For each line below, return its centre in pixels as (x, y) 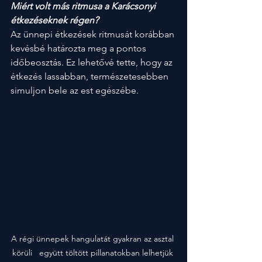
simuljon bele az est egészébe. (75, 90)
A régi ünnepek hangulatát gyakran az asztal (94, 239)
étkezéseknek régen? (54, 20)
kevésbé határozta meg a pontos (80, 48)
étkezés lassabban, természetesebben (91, 76)
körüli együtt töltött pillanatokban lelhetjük (94, 253)
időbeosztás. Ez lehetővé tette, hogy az (93, 62)
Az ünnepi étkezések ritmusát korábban (94, 34)
